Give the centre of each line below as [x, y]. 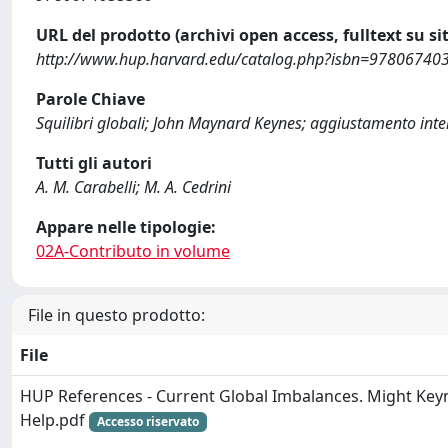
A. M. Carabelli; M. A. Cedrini [133, 187]
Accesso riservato [147, 421]
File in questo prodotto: [116, 315]
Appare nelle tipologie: [126, 227]
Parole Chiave [90, 99]
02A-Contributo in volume [133, 251]
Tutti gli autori [94, 163]
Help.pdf [54, 420]
